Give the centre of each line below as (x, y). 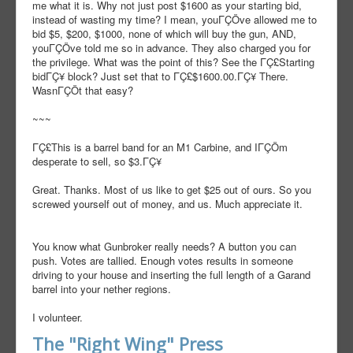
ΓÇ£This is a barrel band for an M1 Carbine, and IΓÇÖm (160, 147)
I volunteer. (58, 318)
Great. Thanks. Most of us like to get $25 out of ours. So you (172, 190)
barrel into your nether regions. (102, 289)
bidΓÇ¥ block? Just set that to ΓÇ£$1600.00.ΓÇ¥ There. (160, 76)
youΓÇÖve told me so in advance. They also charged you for (171, 48)
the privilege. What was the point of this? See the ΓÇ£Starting (173, 62)
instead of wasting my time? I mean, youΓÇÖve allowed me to (175, 20)
